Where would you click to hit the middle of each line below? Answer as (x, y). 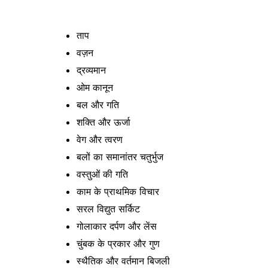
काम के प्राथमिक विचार (118, 191)
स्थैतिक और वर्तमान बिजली (123, 261)
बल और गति (98, 104)
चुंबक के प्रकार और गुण (118, 243)
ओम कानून (95, 87)
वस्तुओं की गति (102, 174)
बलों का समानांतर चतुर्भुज (120, 156)
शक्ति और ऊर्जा (103, 122)
